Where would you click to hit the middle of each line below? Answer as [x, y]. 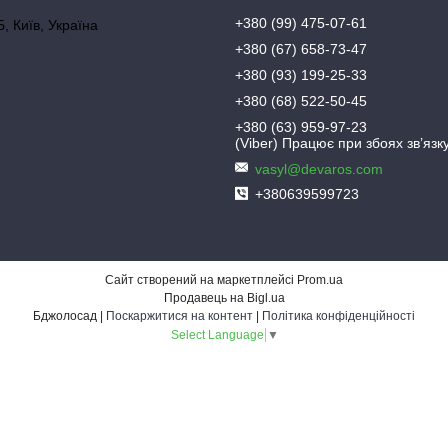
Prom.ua [320, 280]
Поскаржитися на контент [179, 316]
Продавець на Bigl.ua [224, 298]
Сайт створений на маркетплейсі [201, 280]
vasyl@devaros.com [319, 169]
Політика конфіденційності [338, 316]
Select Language [217, 335]
